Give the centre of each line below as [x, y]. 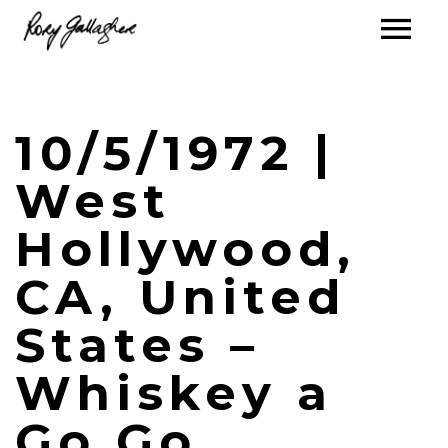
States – [137, 345]
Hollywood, [185, 249]
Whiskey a [174, 393]
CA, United [180, 297]
